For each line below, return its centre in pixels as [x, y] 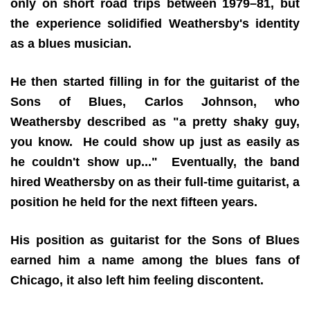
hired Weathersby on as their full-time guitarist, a [155, 182]
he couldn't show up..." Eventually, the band [155, 162]
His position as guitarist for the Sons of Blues [155, 240]
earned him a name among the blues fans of [155, 260]
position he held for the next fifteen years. [134, 202]
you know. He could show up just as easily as [155, 142]
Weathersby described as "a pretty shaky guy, [155, 122]
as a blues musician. [71, 44]
